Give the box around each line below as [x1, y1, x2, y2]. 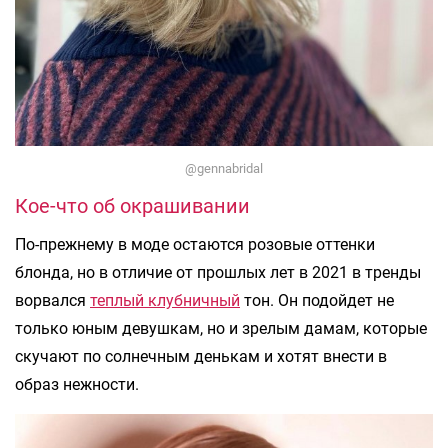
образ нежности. [15, 374, 139, 394]
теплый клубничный [90, 290, 240, 310]
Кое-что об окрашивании [15, 193, 250, 218]
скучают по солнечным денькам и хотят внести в [15, 346, 387, 366]
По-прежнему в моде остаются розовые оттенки [15, 234, 375, 254]
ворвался [15, 290, 90, 310]
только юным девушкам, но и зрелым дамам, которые [15, 318, 427, 338]
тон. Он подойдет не [240, 290, 394, 310]
